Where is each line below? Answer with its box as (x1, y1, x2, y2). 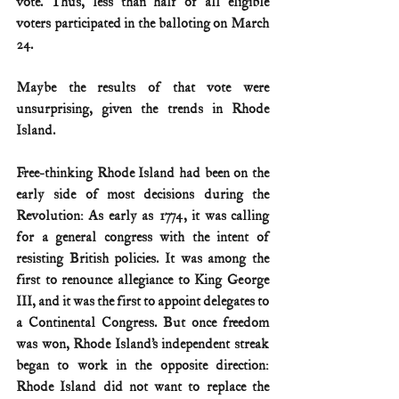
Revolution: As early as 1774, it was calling (16, 208, 269, 225)
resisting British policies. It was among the (16, 250, 269, 268)
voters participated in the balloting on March (16, 15, 269, 33)
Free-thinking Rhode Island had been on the (16, 165, 269, 183)
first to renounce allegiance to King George (16, 272, 269, 289)
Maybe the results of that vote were (16, 79, 269, 97)
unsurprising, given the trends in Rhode (16, 101, 269, 118)
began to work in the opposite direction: (16, 357, 269, 375)
